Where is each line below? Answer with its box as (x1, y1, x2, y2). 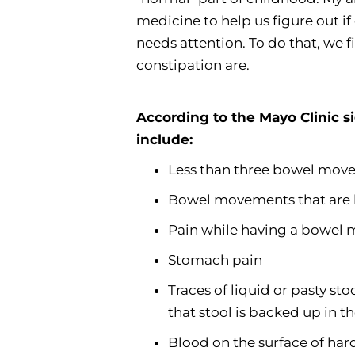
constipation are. (136, 57, 256, 73)
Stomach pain (168, 252, 262, 268)
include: (136, 132, 193, 147)
